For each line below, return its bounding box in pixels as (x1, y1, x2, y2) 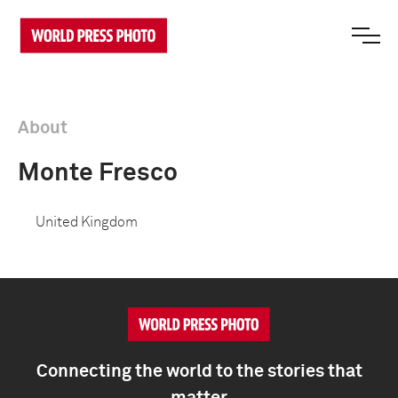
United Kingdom (36, 215, 138, 229)
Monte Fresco (18, 161, 178, 186)
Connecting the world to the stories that (36, 362, 362, 380)
